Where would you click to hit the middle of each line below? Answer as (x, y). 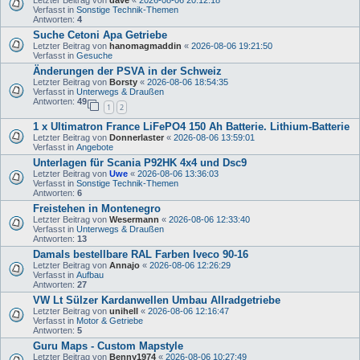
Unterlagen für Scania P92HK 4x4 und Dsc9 (140, 162)
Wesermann (134, 219)
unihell (124, 311)
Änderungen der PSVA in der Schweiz (127, 72)
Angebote (95, 147)
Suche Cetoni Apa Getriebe (100, 35)
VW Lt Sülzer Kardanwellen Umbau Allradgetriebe (157, 300)
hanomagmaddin (145, 46)
